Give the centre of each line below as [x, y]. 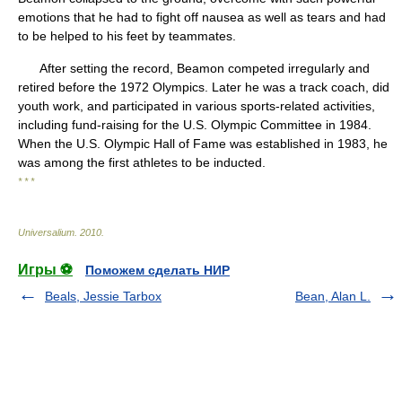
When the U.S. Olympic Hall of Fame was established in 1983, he [203, 144]
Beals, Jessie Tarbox [103, 296]
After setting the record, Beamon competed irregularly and [194, 68]
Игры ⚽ [45, 270]
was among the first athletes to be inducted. [142, 162]
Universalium [46, 232]
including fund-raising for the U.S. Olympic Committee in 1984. [195, 125]
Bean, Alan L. [333, 296]
